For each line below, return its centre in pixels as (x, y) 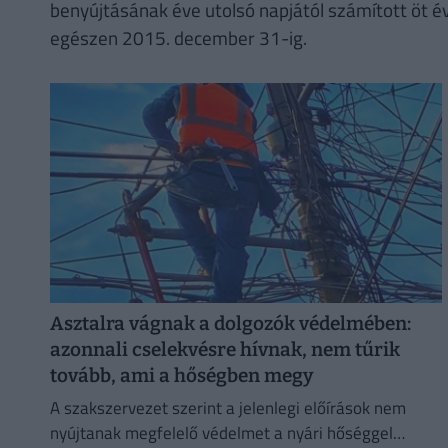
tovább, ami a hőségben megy (181, 375)
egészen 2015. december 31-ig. (178, 37)
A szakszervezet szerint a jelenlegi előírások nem (227, 407)
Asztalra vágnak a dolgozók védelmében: (230, 323)
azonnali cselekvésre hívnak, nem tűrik (224, 349)
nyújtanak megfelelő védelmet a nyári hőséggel (221, 432)
